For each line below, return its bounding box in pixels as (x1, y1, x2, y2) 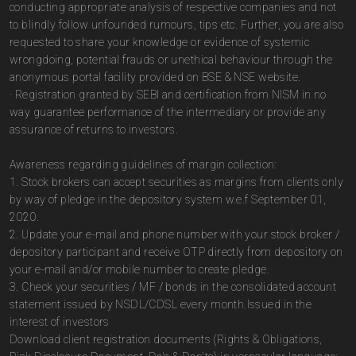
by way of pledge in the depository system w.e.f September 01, (10, 193, 327, 206)
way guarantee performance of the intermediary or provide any (10, 106, 327, 118)
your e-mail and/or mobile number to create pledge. (10, 263, 270, 276)
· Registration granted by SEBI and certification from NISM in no (10, 88, 327, 101)
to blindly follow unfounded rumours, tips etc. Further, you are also (10, 18, 344, 31)
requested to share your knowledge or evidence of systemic (10, 36, 309, 48)
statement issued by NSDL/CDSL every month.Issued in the (10, 298, 312, 311)
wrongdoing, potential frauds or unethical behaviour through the (10, 53, 333, 66)
